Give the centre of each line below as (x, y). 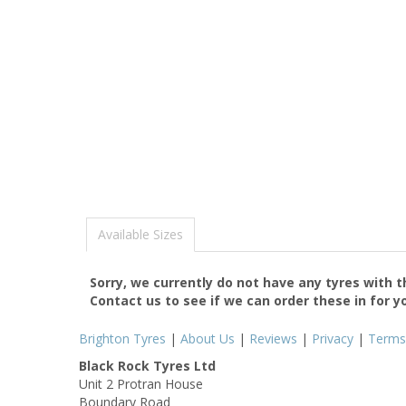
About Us (208, 338)
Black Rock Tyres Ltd (147, 365)
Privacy (333, 338)
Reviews (273, 338)
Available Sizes (140, 234)
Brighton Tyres (122, 338)
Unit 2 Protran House (141, 383)
